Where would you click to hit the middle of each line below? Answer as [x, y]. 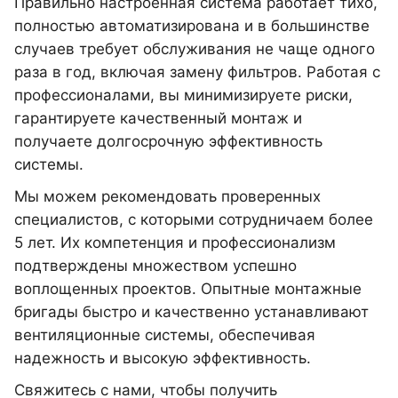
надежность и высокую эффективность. [163, 358]
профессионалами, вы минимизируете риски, [183, 95]
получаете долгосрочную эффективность [168, 141]
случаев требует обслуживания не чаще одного [195, 49]
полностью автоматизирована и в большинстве [192, 26]
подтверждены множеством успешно [155, 266]
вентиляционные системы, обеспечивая [165, 335]
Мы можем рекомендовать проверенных [167, 196]
